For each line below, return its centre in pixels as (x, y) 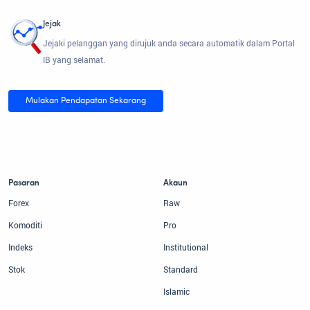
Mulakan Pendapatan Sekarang (86, 101)
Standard (181, 270)
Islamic (176, 292)
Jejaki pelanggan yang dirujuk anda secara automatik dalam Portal (169, 43)
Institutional (186, 247)
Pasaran (24, 184)
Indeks (20, 247)
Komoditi (25, 225)
